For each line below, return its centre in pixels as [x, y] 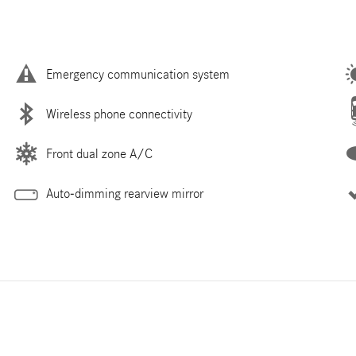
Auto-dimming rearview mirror [125, 193]
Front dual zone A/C [99, 153]
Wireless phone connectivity [119, 114]
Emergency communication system [138, 74]
